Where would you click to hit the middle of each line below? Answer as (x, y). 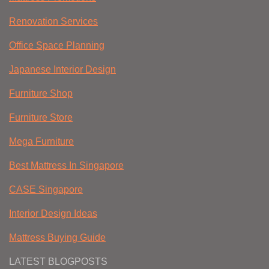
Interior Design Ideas (53, 214)
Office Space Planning (57, 46)
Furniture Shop (41, 94)
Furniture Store (41, 118)
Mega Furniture (41, 142)
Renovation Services (53, 22)
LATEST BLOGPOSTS (58, 262)
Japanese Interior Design (62, 70)
